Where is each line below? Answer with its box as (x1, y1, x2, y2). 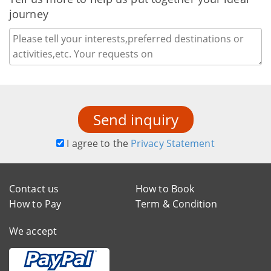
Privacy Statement (130, 136, 215, 150)
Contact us (9, 181, 59, 195)
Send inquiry (93, 109, 178, 129)
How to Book (135, 181, 195, 195)
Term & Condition (135, 197, 218, 211)
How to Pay (9, 197, 61, 211)
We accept (9, 224, 57, 238)
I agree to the (64, 136, 131, 150)
